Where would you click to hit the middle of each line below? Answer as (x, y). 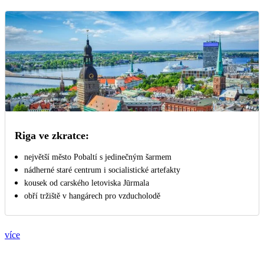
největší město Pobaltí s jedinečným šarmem (98, 157)
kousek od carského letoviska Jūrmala (87, 183)
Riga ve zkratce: (52, 136)
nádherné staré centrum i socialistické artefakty (102, 170)
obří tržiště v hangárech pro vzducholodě (92, 196)
